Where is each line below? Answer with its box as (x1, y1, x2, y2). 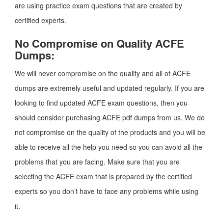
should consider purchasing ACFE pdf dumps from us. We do (15, 112, 205, 122)
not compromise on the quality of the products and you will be (15, 127, 205, 137)
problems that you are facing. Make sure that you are (15, 157, 180, 166)
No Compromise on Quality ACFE (15, 35, 184, 51)
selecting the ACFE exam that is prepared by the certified (15, 171, 192, 181)
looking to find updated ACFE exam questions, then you (15, 98, 188, 108)
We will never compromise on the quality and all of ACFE (15, 68, 191, 78)
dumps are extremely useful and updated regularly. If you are (15, 83, 204, 93)
